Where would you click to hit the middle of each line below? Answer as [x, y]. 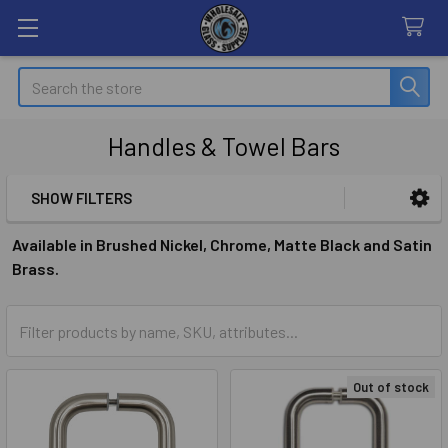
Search [41, 78]
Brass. [35, 268]
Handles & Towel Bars [224, 146]
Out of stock [391, 387]
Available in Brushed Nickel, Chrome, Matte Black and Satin [222, 244]
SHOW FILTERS [81, 198]
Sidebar [74, 229]
